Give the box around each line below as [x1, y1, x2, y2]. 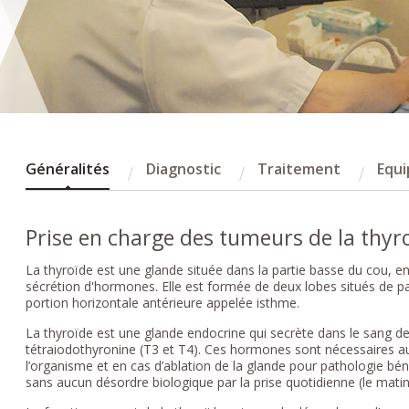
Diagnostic [146, 158, 222, 179]
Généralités [26, 158, 110, 179]
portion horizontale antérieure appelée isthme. [26, 293, 300, 311]
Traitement [257, 158, 341, 179]
